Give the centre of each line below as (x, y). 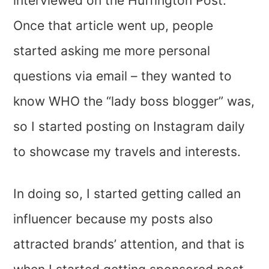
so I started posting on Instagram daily (129, 127)
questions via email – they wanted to (123, 76)
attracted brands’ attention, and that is (129, 244)
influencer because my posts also (113, 219)
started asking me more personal (112, 51)
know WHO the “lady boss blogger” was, (134, 101)
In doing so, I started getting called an (127, 194)
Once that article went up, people (113, 26)
